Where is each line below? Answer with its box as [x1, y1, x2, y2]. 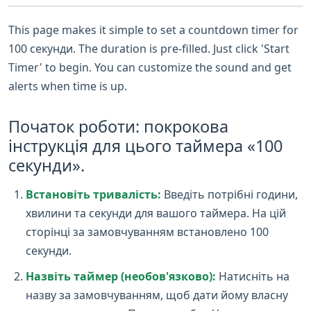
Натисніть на [216, 268, 289, 284]
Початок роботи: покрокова [8, 115, 228, 137]
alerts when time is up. [8, 78, 127, 94]
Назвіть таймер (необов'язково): [26, 268, 216, 284]
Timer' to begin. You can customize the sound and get [8, 59, 292, 75]
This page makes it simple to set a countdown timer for [8, 22, 299, 37]
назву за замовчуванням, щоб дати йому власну [26, 287, 288, 303]
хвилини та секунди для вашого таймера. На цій [26, 205, 286, 221]
